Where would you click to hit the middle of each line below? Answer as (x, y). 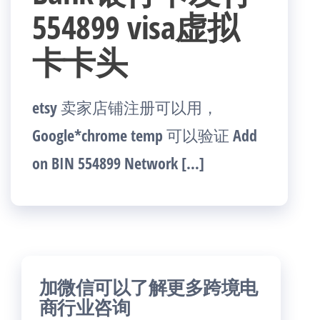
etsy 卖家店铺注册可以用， (125, 107)
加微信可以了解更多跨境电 (149, 287)
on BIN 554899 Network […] (118, 163)
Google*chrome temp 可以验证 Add (145, 135)
